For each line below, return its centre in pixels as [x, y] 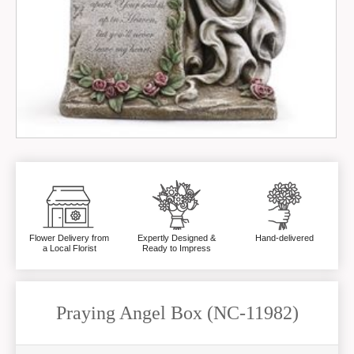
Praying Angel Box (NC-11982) [177, 313]
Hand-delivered [284, 237]
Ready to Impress [177, 248]
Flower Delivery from [70, 237]
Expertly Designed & [177, 237]
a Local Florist [69, 248]
